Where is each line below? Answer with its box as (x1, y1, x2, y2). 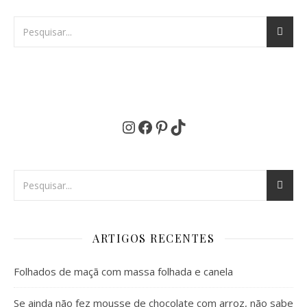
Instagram (120, 119, 171, 133)
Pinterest (153, 119, 198, 133)
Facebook (136, 119, 184, 133)
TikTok (169, 119, 204, 133)
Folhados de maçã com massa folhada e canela (14, 265, 233, 278)
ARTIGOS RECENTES (93, 231, 214, 245)
